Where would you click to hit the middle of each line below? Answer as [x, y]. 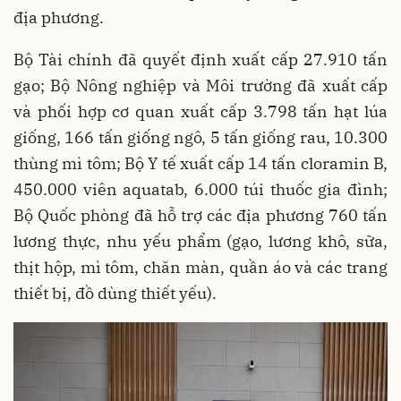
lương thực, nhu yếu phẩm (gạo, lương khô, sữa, [200, 242]
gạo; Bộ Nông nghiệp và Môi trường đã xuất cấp [200, 86]
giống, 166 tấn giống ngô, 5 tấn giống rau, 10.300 [200, 138]
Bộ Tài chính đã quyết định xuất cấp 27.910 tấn [200, 60]
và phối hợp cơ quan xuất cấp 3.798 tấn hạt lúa [200, 112]
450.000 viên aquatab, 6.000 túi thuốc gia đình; [200, 190]
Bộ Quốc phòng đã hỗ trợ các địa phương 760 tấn [200, 216]
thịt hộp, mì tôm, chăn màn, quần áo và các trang [200, 268]
